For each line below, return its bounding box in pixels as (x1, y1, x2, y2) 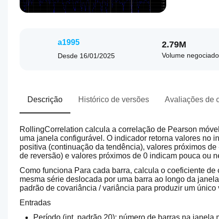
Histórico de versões (78, 95, 149, 104)
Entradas (20, 198, 51, 207)
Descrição (27, 95, 63, 104)
